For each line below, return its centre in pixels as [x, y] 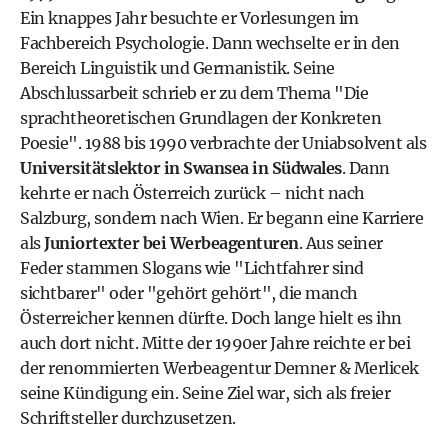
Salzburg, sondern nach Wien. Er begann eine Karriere [221, 217]
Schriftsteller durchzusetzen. [128, 417]
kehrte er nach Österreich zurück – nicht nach [192, 192]
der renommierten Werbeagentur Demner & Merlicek [219, 367]
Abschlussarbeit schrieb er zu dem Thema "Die [194, 92]
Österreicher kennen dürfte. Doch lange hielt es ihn [211, 317]
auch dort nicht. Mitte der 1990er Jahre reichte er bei [215, 342]
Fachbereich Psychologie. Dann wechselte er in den [210, 42]
